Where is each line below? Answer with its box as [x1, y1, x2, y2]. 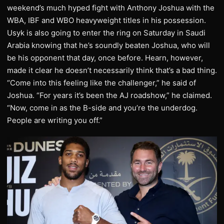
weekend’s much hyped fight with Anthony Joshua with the [7, 3, 214, 12]
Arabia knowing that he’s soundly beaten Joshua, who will [7, 40, 210, 50]
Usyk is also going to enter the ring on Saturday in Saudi [7, 28, 205, 37]
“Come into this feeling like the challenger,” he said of [7, 78, 196, 87]
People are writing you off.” [7, 115, 102, 125]
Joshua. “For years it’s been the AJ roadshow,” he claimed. [7, 90, 212, 100]
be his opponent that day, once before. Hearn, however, [7, 53, 203, 62]
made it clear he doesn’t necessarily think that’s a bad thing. [7, 65, 217, 75]
